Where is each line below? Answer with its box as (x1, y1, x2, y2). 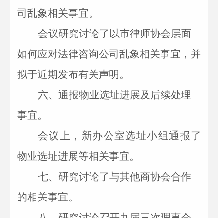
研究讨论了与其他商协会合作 (58, 171, 191, 182)
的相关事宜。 (17, 191, 78, 203)
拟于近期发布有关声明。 (17, 69, 129, 80)
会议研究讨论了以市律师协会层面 (38, 28, 191, 39)
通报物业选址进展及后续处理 (58, 89, 191, 101)
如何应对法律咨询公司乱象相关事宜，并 (17, 48, 201, 60)
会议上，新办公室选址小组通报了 (38, 130, 201, 142)
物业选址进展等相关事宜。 (17, 150, 140, 162)
